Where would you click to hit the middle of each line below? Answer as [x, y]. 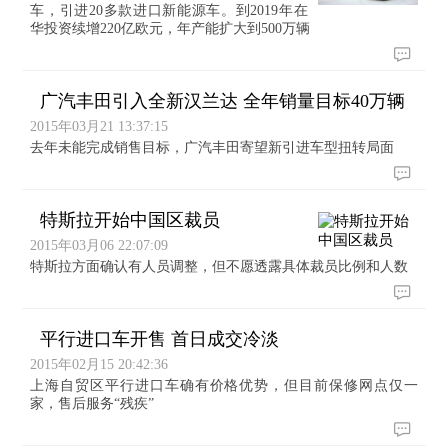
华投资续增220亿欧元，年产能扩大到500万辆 [170, 28]
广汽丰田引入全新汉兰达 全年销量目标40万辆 [220, 101]
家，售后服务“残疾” [92, 403]
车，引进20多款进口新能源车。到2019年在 [169, 10]
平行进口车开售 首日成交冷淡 [157, 339]
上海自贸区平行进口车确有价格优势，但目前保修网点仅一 [224, 385]
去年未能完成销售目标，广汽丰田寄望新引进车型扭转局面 [212, 147]
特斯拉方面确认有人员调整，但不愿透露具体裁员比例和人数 [219, 266]
